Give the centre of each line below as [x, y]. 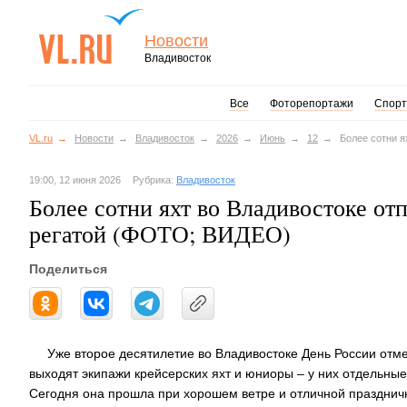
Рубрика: [154, 180]
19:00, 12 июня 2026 [75, 180]
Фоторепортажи [311, 104]
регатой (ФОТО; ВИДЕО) [160, 233]
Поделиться [68, 269]
